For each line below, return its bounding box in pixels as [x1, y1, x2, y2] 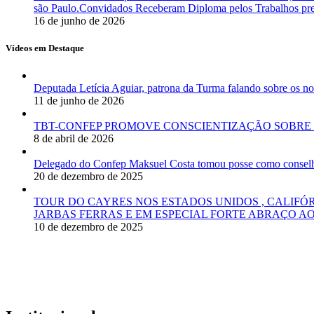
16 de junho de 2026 [34, 14, 125, 27]
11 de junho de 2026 [34, 94, 124, 107]
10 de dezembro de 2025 [34, 220, 143, 233]
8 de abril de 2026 [34, 132, 114, 144]
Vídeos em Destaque [6, 42, 84, 53]
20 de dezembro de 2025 [34, 170, 143, 182]
